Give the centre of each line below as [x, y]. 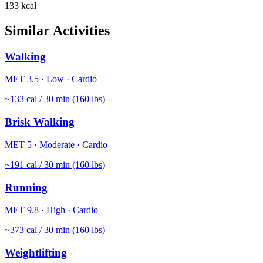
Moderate [57, 144]
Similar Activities [57, 30]
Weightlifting [36, 252]
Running [26, 187]
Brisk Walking [40, 122]
